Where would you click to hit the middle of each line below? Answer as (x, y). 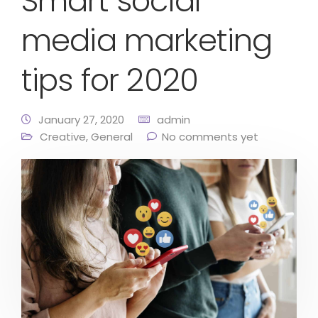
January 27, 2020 (81, 120)
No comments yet (210, 137)
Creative (63, 137)
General (112, 137)
